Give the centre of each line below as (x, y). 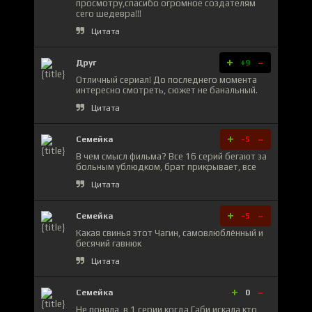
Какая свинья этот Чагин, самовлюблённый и (170, 233)
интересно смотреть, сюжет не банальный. (167, 90)
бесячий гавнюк (109, 243)
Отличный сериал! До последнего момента (166, 79)
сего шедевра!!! (109, 13)
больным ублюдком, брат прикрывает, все (166, 166)
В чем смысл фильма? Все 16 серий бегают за (171, 156)
